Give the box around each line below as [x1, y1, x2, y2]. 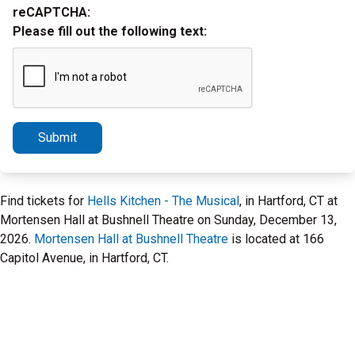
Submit [38, 130, 77, 145]
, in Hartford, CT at [239, 193, 338, 208]
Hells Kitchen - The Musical [87, 193, 239, 208]
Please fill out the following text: [13, 24, 207, 39]
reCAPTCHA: [13, 5, 90, 20]
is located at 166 [228, 231, 324, 246]
